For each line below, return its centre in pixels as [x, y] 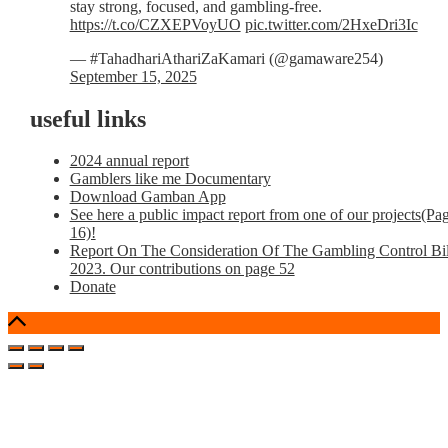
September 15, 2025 [133, 76]
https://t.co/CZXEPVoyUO [155, 24]
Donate [92, 287]
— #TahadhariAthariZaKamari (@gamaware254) [226, 58]
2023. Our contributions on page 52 [182, 269]
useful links [87, 118]
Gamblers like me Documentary [170, 179]
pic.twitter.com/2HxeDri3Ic [331, 24]
